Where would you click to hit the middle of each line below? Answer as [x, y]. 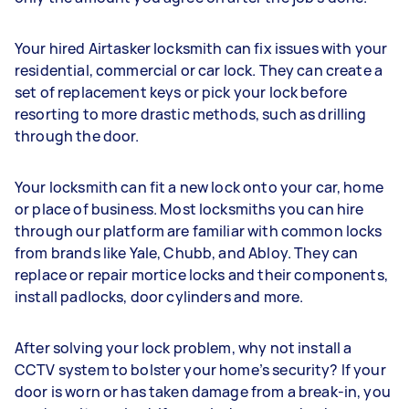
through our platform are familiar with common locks [199, 231]
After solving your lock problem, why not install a [184, 348]
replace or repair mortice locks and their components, [201, 275]
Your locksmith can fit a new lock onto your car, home [199, 187]
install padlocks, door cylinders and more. [161, 297]
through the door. [79, 136]
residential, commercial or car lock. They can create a [199, 70]
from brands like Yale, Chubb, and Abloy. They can [187, 253]
